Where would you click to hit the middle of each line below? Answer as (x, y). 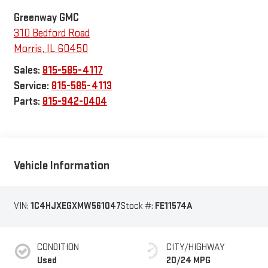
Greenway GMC (46, 17)
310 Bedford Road (51, 33)
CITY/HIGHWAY (196, 247)
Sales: (28, 70)
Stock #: (138, 206)
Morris (28, 48)
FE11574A (173, 206)
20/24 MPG (188, 260)
